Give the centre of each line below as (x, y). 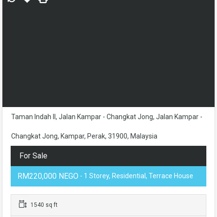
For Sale (33, 156)
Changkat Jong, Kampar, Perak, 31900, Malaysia (84, 136)
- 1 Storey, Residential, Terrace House (136, 176)
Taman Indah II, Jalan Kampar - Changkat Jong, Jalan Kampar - (107, 117)
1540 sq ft (43, 205)
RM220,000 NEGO (48, 176)
